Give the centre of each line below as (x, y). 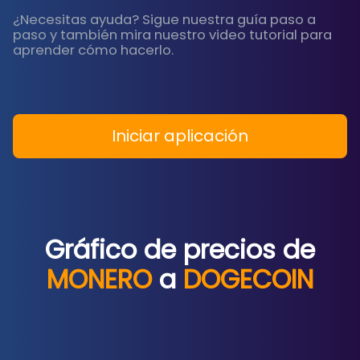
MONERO (99, 280)
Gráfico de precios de (180, 250)
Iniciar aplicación (180, 136)
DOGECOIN (248, 280)
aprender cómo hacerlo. (93, 50)
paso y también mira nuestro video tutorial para (172, 35)
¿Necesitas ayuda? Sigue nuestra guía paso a (164, 20)
